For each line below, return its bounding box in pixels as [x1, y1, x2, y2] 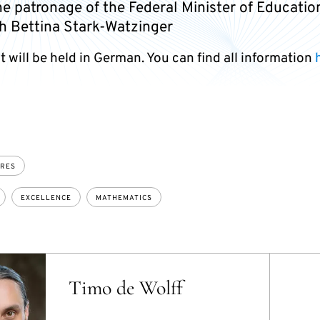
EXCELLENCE [20, 194, 71, 203]
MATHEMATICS [95, 194, 152, 203]
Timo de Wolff [68, 276, 183, 300]
